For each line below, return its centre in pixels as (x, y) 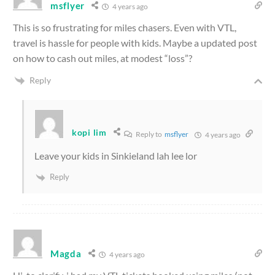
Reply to (149, 134)
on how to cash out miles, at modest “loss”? (103, 58)
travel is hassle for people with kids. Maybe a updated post (135, 42)
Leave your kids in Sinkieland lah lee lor (116, 156)
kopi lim (89, 132)
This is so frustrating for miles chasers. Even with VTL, (125, 27)
